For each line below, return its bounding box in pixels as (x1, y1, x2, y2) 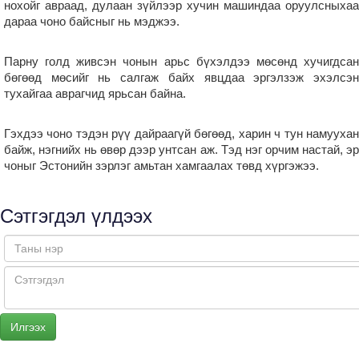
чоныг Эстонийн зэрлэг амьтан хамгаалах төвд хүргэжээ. (4, 158, 319, 172)
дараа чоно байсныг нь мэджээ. (4, 14, 179, 28)
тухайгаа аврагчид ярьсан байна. (4, 86, 186, 100)
